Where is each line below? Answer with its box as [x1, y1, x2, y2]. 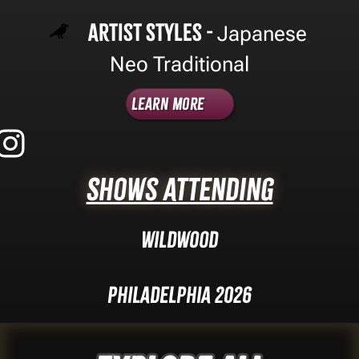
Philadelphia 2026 [107, 281, 252, 309]
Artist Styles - [87, 18, 217, 46]
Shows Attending [86, 171, 273, 208]
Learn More [131, 93, 204, 114]
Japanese [216, 21, 307, 46]
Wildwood [141, 226, 218, 253]
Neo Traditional [110, 51, 249, 76]
